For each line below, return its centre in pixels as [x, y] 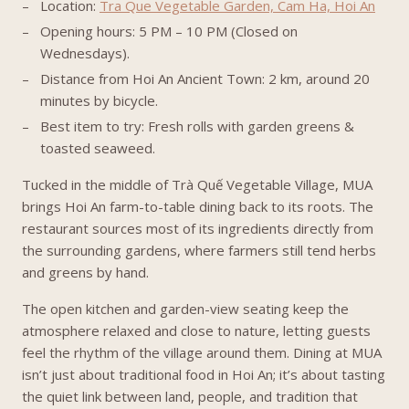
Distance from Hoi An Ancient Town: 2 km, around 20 [205, 79]
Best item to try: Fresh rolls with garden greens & [197, 126]
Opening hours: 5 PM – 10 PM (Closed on [169, 31]
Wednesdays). [85, 53]
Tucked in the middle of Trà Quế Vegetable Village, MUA [197, 184]
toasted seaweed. [98, 148]
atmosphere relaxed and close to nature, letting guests [196, 330]
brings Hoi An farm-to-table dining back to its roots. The [198, 206]
